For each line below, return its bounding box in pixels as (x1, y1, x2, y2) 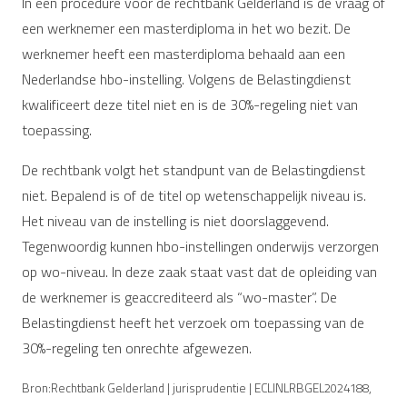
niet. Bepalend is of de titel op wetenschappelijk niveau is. (22, 184, 366, 206)
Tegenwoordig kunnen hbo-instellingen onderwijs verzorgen (22, 234, 379, 257)
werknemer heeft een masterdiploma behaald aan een (22, 42, 345, 65)
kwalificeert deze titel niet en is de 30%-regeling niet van (22, 93, 358, 115)
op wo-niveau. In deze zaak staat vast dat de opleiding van (22, 260, 377, 283)
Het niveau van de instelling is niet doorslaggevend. (22, 209, 329, 232)
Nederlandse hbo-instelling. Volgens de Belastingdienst (22, 67, 351, 90)
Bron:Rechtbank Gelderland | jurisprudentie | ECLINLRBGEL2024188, (22, 378, 372, 397)
